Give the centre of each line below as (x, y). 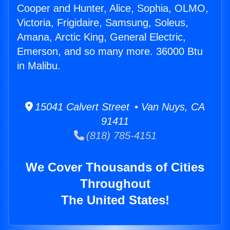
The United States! (115, 200)
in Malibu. (39, 66)
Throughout (115, 184)
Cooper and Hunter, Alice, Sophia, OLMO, (113, 8)
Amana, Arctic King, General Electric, (101, 37)
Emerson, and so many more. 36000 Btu (110, 52)
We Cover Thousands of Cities (115, 167)
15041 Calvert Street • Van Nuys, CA (119, 107)
